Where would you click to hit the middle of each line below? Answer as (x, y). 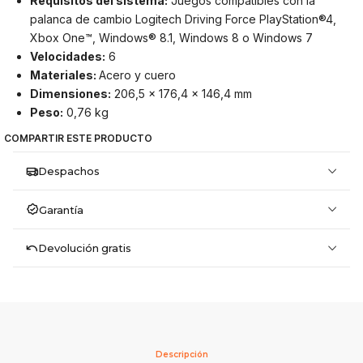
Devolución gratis (84, 248)
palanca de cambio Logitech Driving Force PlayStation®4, (184, 19)
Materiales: (65, 75)
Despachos (68, 171)
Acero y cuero (138, 75)
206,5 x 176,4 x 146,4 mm (182, 93)
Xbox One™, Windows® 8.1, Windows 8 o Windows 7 (172, 37)
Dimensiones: (71, 93)
